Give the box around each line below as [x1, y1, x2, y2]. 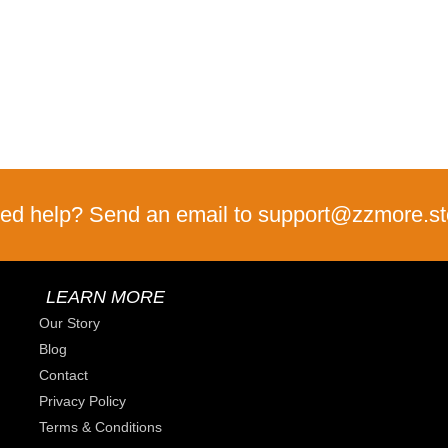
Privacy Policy [39, 393, 126, 410]
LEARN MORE [46, 287, 165, 308]
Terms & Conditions [39, 419, 162, 436]
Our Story [39, 315, 100, 332]
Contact [39, 367, 88, 384]
